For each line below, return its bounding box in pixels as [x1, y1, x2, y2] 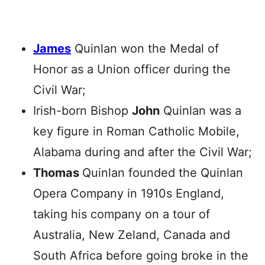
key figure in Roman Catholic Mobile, [33, 124, 240, 138]
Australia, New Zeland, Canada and [33, 228, 230, 242]
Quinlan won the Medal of [71, 41, 219, 56]
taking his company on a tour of [33, 207, 210, 221]
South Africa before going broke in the [33, 248, 248, 263]
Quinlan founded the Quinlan [82, 166, 243, 180]
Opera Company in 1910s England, [33, 186, 224, 201]
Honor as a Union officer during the [33, 62, 231, 76]
